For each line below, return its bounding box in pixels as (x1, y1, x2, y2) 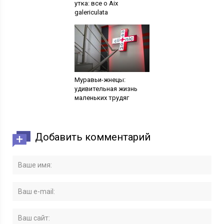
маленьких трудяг (74, 94, 129, 101)
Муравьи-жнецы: (74, 76, 125, 83)
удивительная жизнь (74, 85, 137, 92)
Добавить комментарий (35, 131, 151, 143)
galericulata (74, 8, 108, 16)
